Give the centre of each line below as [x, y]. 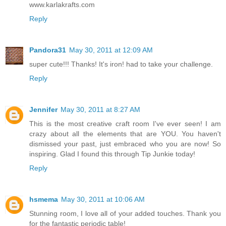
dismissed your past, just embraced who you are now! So [125, 144]
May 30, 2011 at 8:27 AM [100, 109]
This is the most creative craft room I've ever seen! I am [125, 123]
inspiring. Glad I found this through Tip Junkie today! [112, 154]
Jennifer [43, 109]
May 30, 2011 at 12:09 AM [111, 50]
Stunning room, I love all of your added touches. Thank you [125, 213]
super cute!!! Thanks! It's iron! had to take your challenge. [121, 64]
